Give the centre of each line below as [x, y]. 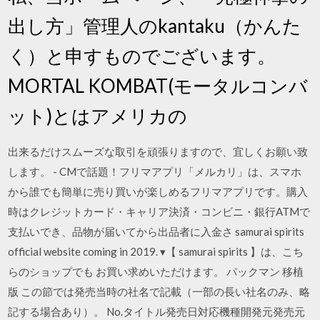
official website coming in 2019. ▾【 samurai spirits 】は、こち [156, 251]
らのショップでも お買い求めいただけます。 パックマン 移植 [156, 271]
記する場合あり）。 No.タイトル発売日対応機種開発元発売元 [157, 311]
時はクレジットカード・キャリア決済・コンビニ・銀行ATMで [159, 211]
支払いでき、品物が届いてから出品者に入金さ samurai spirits [156, 231]
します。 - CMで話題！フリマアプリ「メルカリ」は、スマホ [155, 171]
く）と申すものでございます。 [142, 55]
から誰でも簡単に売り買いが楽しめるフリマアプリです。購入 [158, 191]
